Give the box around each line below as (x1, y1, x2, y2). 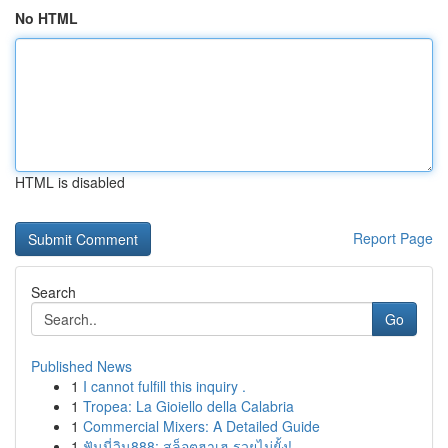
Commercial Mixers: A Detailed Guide (83, 416, 320, 436)
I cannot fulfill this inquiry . (83, 376, 246, 396)
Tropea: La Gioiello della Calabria (83, 396, 294, 416)
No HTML (15, 8, 78, 28)
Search (31, 282, 76, 302)
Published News (31, 356, 132, 376)
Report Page (353, 228, 433, 248)
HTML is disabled (15, 172, 125, 192)
